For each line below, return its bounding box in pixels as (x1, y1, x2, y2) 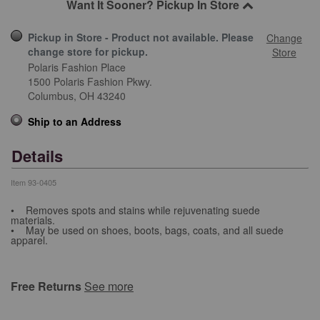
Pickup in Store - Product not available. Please (28, 30, 254, 45)
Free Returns (11, 277, 84, 294)
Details (11, 144, 64, 168)
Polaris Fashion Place (28, 60, 126, 75)
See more (84, 277, 134, 294)
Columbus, (28, 89, 76, 104)
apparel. (11, 232, 48, 247)
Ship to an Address (28, 114, 121, 129)
